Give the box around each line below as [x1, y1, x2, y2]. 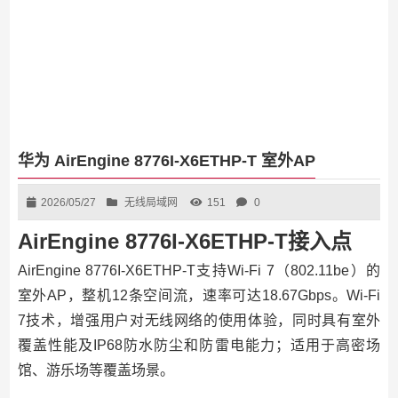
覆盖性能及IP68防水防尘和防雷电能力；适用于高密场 [17, 337, 381, 353]
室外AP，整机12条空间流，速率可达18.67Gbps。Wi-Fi [17, 287, 381, 303]
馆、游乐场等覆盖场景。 [17, 362, 174, 378]
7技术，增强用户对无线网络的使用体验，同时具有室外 [17, 312, 381, 328]
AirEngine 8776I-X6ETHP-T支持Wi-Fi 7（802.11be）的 [17, 262, 381, 278]
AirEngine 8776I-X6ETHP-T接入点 [17, 228, 352, 253]
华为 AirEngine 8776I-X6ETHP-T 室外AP [17, 151, 315, 170]
